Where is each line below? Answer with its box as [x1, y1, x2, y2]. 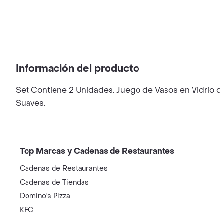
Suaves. [16, 98, 45, 108]
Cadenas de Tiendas [20, 178, 89, 187]
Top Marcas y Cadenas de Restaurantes [20, 146, 174, 156]
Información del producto [16, 62, 139, 75]
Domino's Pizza [20, 192, 70, 201]
